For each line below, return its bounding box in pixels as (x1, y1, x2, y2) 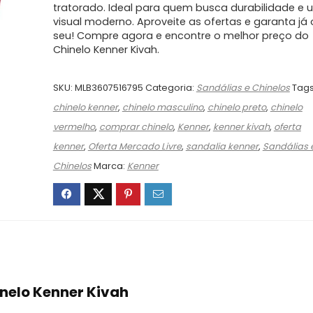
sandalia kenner (185, 140, 259, 152)
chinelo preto (207, 101, 266, 113)
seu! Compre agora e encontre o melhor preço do (52, 28, 309, 43)
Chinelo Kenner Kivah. (52, 42, 159, 57)
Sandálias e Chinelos (196, 81, 290, 94)
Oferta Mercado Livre (87, 140, 182, 152)
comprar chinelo (99, 120, 173, 133)
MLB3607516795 (74, 81, 143, 94)
